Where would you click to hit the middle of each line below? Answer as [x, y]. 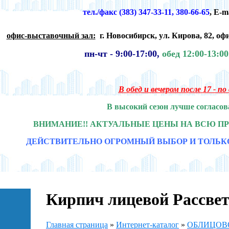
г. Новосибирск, [129, 35]
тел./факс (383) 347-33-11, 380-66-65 [146, 12]
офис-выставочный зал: [51, 35]
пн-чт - [100, 53]
